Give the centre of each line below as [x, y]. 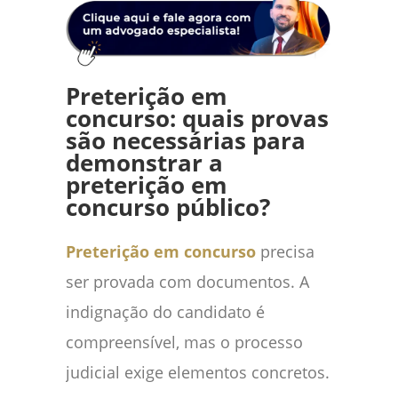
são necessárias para [186, 141]
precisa [285, 252]
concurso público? [168, 208]
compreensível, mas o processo [184, 342]
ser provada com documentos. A [187, 282]
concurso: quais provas [197, 119]
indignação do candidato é [165, 312]
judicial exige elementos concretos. [198, 373]
